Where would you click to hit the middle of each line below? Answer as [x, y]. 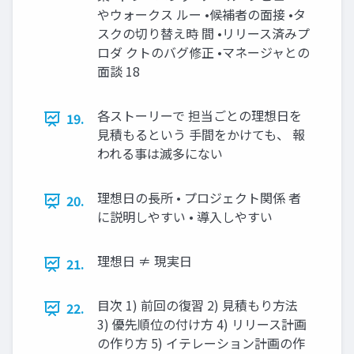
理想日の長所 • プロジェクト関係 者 [199, 198]
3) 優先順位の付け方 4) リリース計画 [202, 324]
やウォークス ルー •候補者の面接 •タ [201, 15]
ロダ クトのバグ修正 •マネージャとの [203, 53]
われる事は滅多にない [160, 154]
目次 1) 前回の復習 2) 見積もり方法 [198, 305]
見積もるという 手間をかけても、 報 [201, 135]
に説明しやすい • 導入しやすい [185, 217]
